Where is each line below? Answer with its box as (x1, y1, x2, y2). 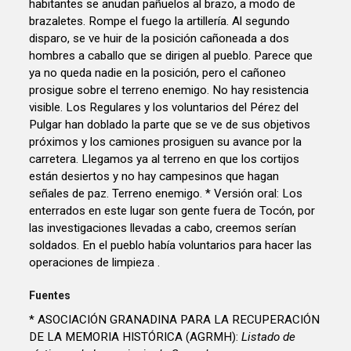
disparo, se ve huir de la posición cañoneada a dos (29, 31, 290, 46)
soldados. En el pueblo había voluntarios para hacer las (29, 238, 313, 253)
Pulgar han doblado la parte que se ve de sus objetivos (29, 118, 311, 132)
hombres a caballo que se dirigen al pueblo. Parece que (29, 49, 313, 63)
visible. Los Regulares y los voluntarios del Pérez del (29, 100, 299, 115)
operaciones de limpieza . (29, 255, 161, 270)
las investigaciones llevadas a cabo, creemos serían (29, 221, 297, 236)
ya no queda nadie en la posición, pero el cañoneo (29, 66, 287, 81)
